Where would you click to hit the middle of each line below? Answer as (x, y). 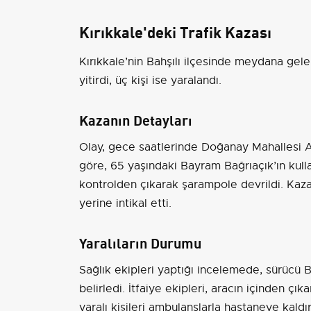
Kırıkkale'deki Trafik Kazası (175, 32)
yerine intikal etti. (125, 203)
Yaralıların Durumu (140, 242)
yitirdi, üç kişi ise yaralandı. (150, 81)
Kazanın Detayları (136, 119)
